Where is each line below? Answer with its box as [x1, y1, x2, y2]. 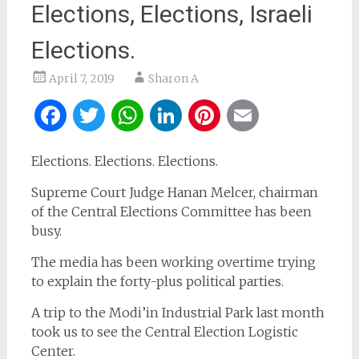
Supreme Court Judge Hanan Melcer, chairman [30, 184, 318, 200]
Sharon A [147, 71, 199, 86]
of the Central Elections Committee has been [30, 203, 312, 220]
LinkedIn [184, 99, 296, 131]
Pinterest [223, 99, 333, 131]
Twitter [107, 99, 200, 131]
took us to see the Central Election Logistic [30, 323, 298, 340]
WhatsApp [146, 99, 275, 131]
